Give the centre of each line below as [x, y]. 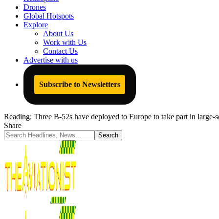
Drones [35, 7]
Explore [36, 25]
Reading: [18, 117]
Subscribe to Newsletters [80, 84]
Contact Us [60, 51]
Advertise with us [51, 60]
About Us [58, 33]
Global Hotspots [49, 16]
